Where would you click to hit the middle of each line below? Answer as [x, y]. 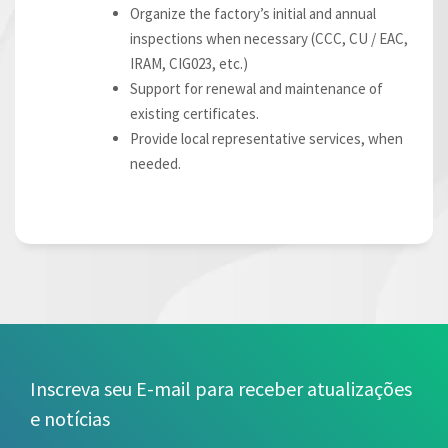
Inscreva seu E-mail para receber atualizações [221, 388]
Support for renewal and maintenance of [256, 89]
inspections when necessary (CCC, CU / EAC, [269, 39]
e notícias [70, 418]
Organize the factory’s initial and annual [253, 14]
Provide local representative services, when [266, 139]
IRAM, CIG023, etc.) [189, 64]
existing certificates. [194, 114]
